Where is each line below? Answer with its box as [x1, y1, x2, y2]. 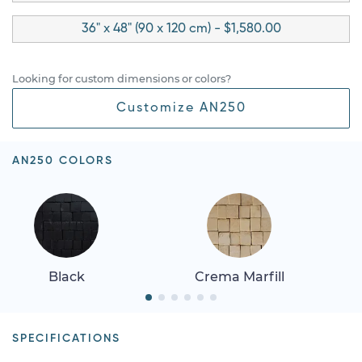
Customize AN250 [116, 101, 246, 115]
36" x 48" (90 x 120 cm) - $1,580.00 [81, 22, 281, 36]
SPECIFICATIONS [12, 332, 120, 344]
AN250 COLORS [12, 154, 113, 166]
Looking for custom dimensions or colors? [12, 72, 231, 85]
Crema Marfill [194, 268, 284, 284]
